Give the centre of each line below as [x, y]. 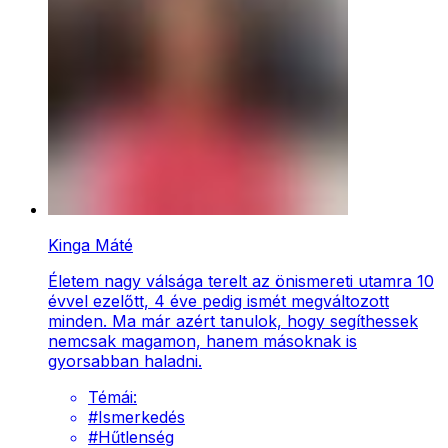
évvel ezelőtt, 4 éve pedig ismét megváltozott [218, 301]
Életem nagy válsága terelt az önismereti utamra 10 [241, 281]
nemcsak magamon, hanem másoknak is [202, 341]
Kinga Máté [90, 245]
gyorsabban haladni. [125, 361]
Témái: [112, 397]
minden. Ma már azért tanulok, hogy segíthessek [233, 321]
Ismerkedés [141, 417]
